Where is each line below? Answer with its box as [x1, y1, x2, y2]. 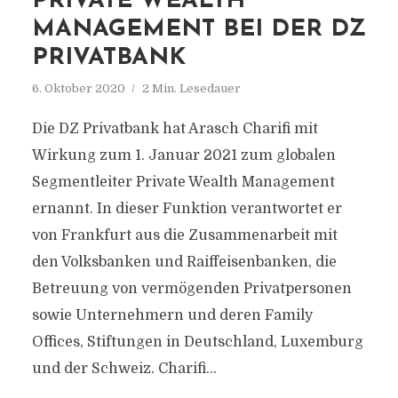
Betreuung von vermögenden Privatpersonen [31, 281, 352, 297]
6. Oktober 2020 [31, 82, 125, 95]
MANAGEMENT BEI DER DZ [31, 18, 366, 42]
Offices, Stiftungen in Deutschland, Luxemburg [31, 334, 363, 350]
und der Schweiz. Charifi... [31, 361, 217, 377]
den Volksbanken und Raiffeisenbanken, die [31, 254, 337, 270]
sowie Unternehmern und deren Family [31, 307, 313, 323]
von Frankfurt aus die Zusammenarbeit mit [31, 227, 338, 243]
